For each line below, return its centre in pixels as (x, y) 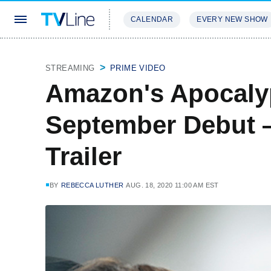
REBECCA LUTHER (92, 185)
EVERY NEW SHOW (232, 19)
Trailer (83, 156)
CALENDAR (152, 19)
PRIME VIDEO (138, 68)
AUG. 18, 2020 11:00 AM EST (172, 185)
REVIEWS (207, 55)
